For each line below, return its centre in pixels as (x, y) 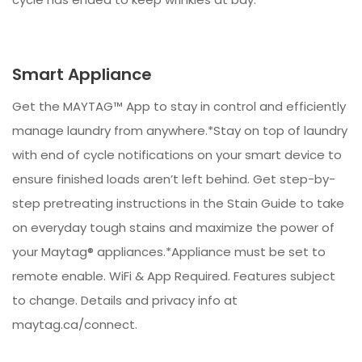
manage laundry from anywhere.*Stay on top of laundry (180, 131)
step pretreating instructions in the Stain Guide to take (178, 204)
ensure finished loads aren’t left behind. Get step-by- (174, 179)
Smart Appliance (82, 75)
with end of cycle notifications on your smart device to (177, 155)
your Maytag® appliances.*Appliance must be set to (169, 252)
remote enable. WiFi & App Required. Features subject (174, 276)
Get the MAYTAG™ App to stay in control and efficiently (179, 107)
